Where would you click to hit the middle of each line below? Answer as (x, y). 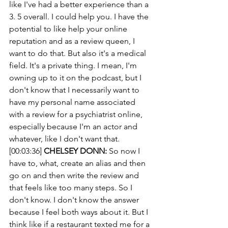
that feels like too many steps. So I (72, 188)
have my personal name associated (73, 102)
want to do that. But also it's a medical (79, 53)
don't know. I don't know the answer (75, 200)
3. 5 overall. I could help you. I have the (80, 17)
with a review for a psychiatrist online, (77, 114)
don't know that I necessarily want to (75, 90)
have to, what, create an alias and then (78, 163)
